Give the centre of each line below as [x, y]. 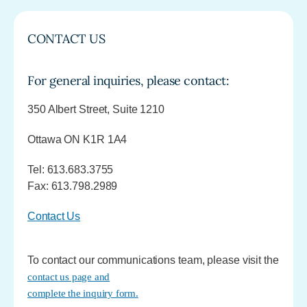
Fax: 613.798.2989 [73, 186]
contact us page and [69, 277]
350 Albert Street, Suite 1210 [96, 109]
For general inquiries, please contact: [128, 80]
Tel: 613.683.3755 [71, 169]
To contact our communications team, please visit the [153, 260]
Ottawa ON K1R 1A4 [77, 139]
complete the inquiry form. [83, 293]
